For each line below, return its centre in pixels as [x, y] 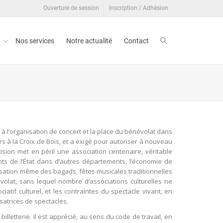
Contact [136, 41]
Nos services [35, 41]
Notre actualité [89, 41]
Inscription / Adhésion [139, 8]
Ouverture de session [71, 8]
